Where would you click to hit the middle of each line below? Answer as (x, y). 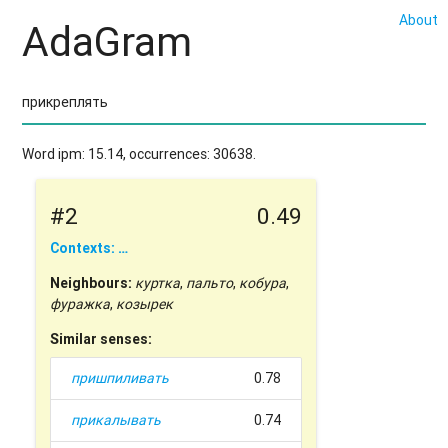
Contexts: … (89, 248)
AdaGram (107, 42)
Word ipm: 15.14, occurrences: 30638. (139, 153)
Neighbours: (91, 283)
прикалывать (116, 420)
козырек (145, 304)
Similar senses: (101, 339)
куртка (158, 283)
